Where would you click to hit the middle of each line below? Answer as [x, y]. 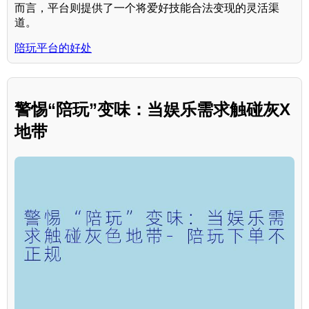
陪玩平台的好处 [53, 48]
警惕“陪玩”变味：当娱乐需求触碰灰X [152, 109]
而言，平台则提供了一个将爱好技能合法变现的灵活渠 [147, 8]
